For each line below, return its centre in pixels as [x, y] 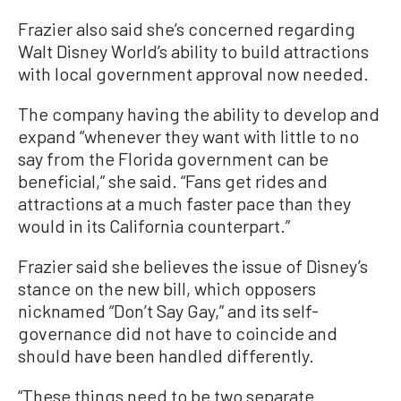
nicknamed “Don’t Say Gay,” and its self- [168, 310]
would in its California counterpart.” [154, 225]
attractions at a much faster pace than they [184, 203]
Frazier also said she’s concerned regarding [187, 28]
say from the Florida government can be [173, 158]
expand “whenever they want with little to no [188, 136]
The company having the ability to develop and [199, 113]
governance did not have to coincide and [178, 333]
